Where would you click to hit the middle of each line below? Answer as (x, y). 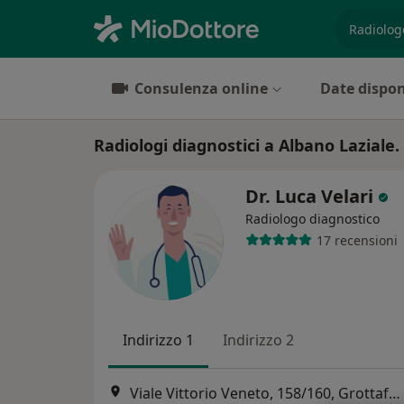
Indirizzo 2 (258, 340)
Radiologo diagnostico (312, 219)
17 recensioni (357, 240)
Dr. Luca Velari (312, 196)
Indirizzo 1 (158, 340)
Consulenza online (201, 88)
